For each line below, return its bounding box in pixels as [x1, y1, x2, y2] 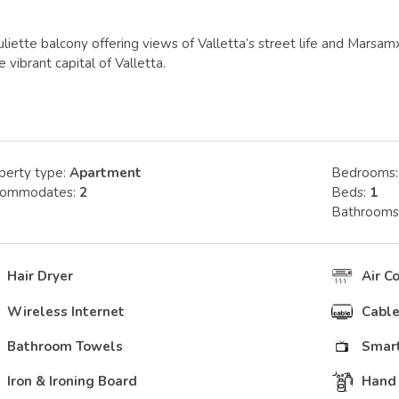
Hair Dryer [7, 267, 73, 285]
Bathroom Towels [7, 338, 123, 355]
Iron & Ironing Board [7, 372, 137, 390]
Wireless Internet [7, 303, 125, 321]
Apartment [69, 164, 142, 182]
